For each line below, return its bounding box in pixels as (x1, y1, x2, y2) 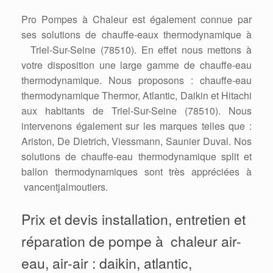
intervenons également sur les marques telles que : (21, 118, 252, 133)
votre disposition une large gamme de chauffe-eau (21, 57, 252, 72)
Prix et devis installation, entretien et (21, 208, 246, 229)
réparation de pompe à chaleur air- (21, 230, 241, 251)
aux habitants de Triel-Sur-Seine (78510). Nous (21, 103, 252, 118)
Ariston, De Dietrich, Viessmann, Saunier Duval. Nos (21, 133, 252, 148)
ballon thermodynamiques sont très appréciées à (21, 164, 252, 179)
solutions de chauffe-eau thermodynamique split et (21, 149, 252, 163)
